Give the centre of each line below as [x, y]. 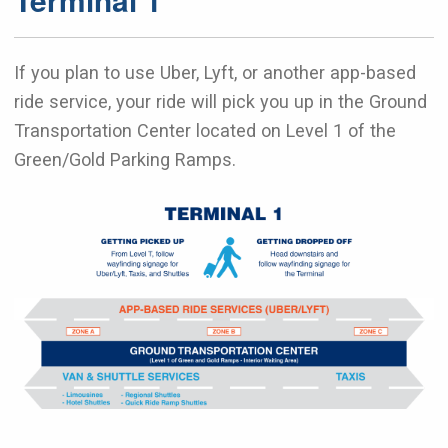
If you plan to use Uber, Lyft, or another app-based [215, 72]
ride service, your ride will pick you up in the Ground [220, 101]
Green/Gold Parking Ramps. [125, 159]
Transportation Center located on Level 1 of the [205, 130]
